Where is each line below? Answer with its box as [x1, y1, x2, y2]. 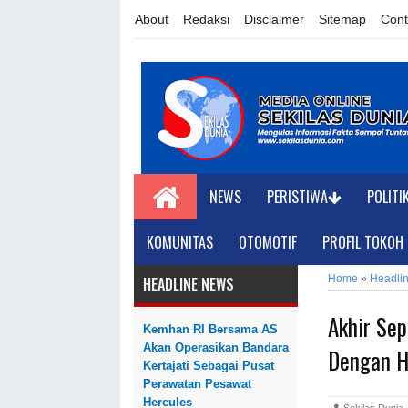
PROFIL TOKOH [322, 231, 403, 253]
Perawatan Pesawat [143, 377, 251, 391]
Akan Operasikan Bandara [143, 341, 289, 354]
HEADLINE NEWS [143, 273, 234, 295]
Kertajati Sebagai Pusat [143, 359, 274, 372]
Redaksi [183, 12, 229, 26]
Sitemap [319, 12, 366, 26]
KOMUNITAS [147, 231, 213, 253]
